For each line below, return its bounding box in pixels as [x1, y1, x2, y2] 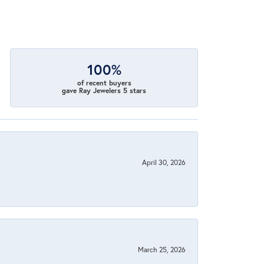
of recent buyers [77, 78, 131, 87]
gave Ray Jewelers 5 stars [62, 85, 147, 95]
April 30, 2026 [142, 157, 186, 167]
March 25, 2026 [138, 244, 186, 254]
